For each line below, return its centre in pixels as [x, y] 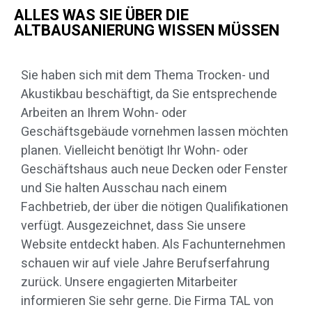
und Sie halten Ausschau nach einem [124, 189]
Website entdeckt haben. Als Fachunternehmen [153, 245]
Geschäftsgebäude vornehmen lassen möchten [155, 132]
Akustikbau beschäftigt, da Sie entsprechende [149, 95]
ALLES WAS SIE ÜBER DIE [101, 16]
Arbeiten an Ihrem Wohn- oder [104, 114]
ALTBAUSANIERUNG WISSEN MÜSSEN [147, 31]
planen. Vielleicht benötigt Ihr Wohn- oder [134, 151]
